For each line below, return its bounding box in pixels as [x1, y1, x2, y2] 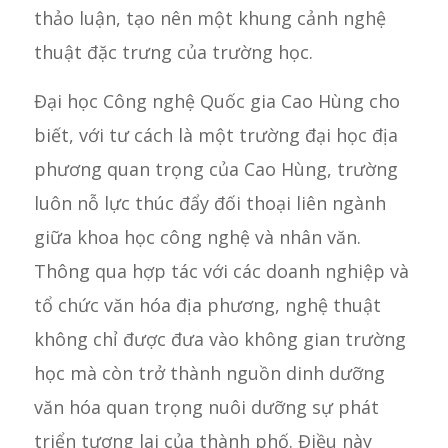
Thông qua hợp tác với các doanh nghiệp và [33, 259, 409, 284]
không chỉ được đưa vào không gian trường [33, 327, 406, 352]
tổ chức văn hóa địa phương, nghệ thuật [33, 293, 381, 318]
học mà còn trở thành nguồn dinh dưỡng [33, 361, 385, 386]
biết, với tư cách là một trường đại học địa [33, 123, 398, 148]
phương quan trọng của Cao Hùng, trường [33, 157, 398, 182]
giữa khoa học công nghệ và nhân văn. [33, 225, 361, 250]
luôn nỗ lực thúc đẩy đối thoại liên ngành [33, 191, 386, 216]
